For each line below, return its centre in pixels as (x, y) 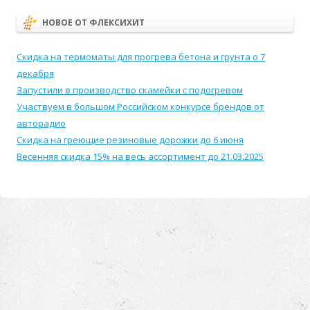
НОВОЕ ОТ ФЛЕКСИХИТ (93, 22)
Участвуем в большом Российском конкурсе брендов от (140, 106)
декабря (35, 73)
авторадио (41, 123)
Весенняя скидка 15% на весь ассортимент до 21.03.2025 (140, 156)
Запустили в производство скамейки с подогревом (130, 90)
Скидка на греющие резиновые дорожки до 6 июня (130, 139)
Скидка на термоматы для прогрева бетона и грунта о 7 (141, 56)
